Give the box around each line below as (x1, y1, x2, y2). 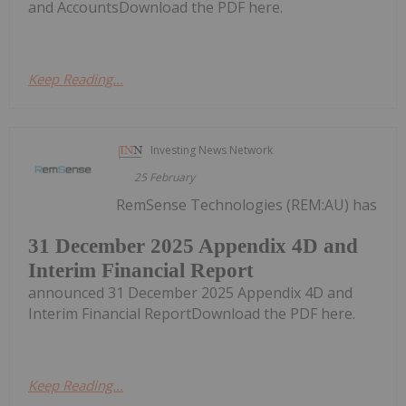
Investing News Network (150, 142, 274, 159)
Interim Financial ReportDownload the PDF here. (28, 303, 355, 324)
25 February (134, 169, 196, 186)
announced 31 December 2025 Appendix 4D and (28, 282, 353, 303)
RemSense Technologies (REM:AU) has (116, 195, 378, 216)
